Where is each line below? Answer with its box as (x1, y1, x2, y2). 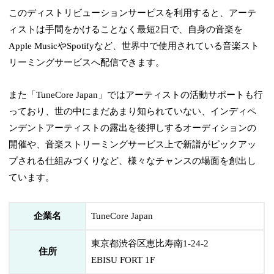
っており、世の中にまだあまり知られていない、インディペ (9, 106, 257, 117)
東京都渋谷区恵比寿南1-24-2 (91, 239, 209, 249)
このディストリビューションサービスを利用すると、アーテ (9, 8, 257, 18)
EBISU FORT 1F (91, 255, 155, 265)
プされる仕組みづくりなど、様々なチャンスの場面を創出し (9, 156, 257, 166)
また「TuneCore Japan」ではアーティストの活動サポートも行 (9, 90, 264, 100)
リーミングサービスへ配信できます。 (9, 57, 165, 68)
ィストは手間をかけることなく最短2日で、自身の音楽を (9, 24, 243, 35)
